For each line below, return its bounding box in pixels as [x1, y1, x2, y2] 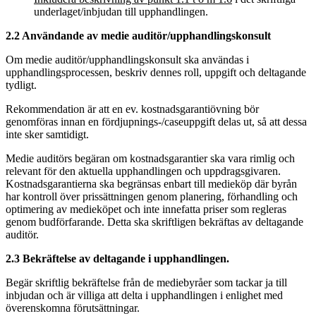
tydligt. [6, 78, 37, 91]
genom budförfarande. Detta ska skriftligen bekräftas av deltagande [6, 215, 303, 228]
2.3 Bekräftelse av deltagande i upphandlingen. [6, 252, 229, 265]
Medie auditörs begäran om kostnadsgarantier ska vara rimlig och [6, 152, 295, 164]
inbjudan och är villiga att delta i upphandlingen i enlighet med [6, 288, 283, 301]
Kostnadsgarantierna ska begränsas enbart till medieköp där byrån [6, 177, 297, 190]
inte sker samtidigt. [6, 128, 89, 140]
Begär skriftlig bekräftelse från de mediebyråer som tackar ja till [6, 276, 287, 288]
